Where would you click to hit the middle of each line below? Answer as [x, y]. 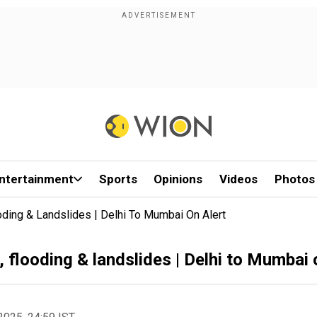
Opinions [178, 179]
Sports [118, 179]
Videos [239, 179]
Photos [294, 179]
